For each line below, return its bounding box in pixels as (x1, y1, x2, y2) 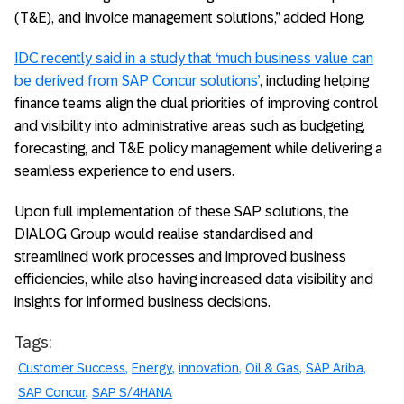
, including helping (260, 72, 369, 88)
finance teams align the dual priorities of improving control (14, 95, 378, 111)
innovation (179, 360, 239, 375)
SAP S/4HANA (92, 384, 172, 399)
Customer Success (18, 360, 125, 375)
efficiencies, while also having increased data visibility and (14, 271, 373, 287)
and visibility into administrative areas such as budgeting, (14, 117, 365, 133)
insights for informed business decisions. (14, 293, 271, 309)
